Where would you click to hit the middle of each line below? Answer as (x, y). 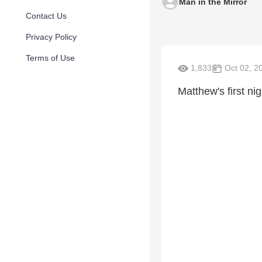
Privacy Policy (51, 37)
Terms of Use (50, 58)
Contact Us (46, 16)
